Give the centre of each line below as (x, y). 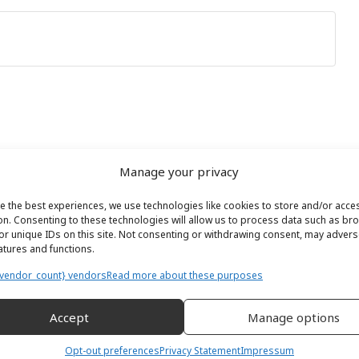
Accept (70, 317)
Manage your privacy (179, 171)
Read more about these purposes (185, 275)
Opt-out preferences (112, 351)
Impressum (267, 351)
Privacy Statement (200, 351)
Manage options (294, 317)
